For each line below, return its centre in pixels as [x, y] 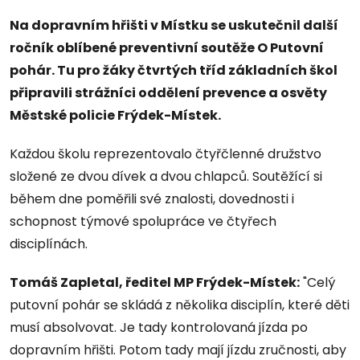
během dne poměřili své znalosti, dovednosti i [152, 198]
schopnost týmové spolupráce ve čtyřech [143, 221]
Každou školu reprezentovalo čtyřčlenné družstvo [166, 153]
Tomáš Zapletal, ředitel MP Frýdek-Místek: [155, 282]
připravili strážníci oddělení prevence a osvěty [168, 92]
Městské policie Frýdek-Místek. [115, 115]
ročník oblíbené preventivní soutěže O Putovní [167, 47]
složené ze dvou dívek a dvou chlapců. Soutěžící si [166, 176]
